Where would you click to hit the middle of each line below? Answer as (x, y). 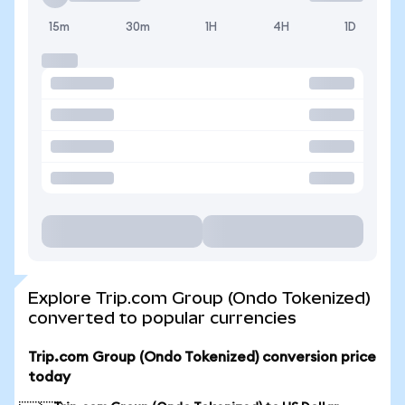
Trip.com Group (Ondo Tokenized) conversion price (202, 357)
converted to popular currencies (162, 318)
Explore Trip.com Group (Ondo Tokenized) (199, 298)
